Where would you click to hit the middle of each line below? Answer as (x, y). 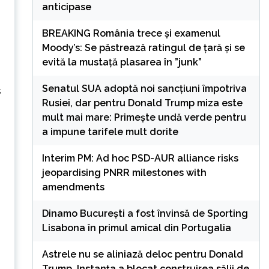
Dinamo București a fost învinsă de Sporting (145, 213)
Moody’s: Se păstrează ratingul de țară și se (143, 47)
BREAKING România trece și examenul (131, 33)
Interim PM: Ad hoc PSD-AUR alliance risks (140, 158)
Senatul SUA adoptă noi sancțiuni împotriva (144, 88)
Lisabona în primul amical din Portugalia (136, 228)
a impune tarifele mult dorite (110, 131)
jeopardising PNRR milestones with (124, 172)
